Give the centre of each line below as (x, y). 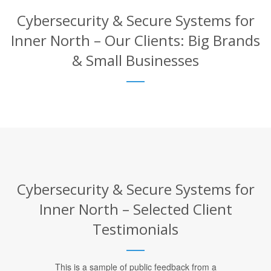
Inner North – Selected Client (135, 209)
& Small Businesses (135, 60)
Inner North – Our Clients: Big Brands (135, 41)
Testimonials (135, 229)
